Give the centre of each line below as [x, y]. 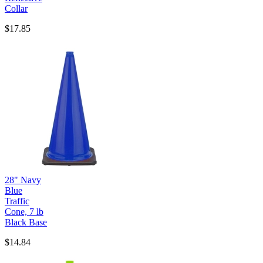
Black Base [26, 222]
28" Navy [23, 180]
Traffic [17, 201]
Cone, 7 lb [24, 211]
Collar [16, 8]
